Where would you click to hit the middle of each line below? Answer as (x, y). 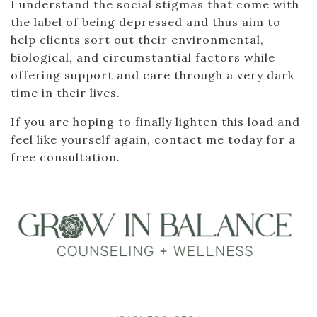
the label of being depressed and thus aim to (146, 22)
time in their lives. (65, 93)
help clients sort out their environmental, (137, 40)
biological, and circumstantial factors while (143, 57)
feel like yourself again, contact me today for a (153, 139)
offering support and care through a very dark (152, 75)
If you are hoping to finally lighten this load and (155, 122)
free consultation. (65, 157)
